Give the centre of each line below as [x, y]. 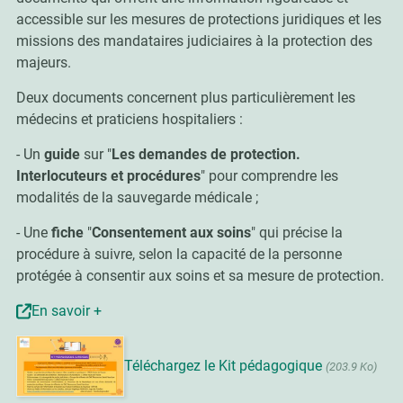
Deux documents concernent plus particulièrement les [185, 98]
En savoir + [66, 311]
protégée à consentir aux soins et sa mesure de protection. [200, 276]
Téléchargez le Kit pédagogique [224, 365]
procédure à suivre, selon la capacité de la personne [179, 254]
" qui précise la [296, 233]
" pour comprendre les [269, 176]
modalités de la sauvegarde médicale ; [137, 197]
